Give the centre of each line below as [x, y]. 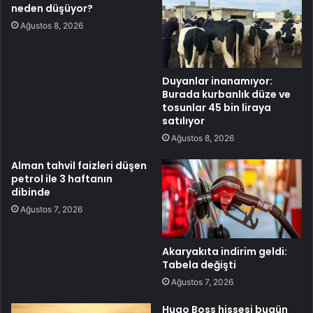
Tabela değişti [199, 265]
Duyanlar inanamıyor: [217, 81]
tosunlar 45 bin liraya [217, 108]
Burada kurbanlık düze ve [226, 95]
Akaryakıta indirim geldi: [225, 252]
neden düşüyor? [52, 9]
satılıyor [183, 121]
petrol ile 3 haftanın [62, 179]
